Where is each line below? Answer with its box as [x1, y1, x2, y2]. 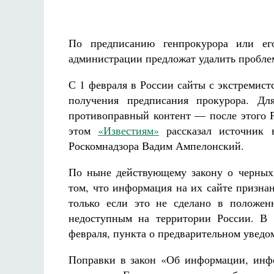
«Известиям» [98, 123, 160, 138]
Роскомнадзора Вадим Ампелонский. [68, 138, 244, 153]
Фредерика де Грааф [105, 10, 185, 23]
